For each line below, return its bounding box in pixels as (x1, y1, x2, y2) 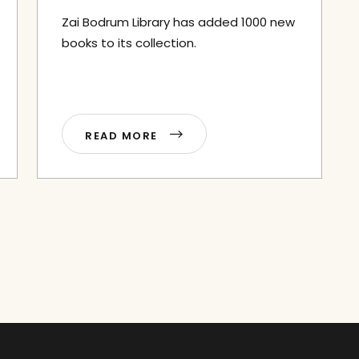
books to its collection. (62, 34, 196, 51)
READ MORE (85, 128, 162, 143)
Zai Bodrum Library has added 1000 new (62, 14, 295, 30)
